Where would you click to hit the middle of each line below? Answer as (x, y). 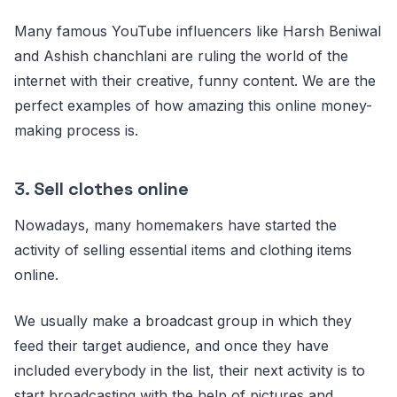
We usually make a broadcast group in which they (183, 320)
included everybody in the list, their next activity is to (190, 370)
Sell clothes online (111, 188)
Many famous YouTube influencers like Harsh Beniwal (198, 31)
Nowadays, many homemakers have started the (175, 225)
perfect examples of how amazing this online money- (193, 105)
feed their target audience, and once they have (171, 345)
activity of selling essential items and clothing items (183, 249)
